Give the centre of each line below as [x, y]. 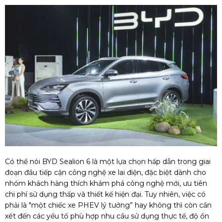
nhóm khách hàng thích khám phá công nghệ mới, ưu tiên [106, 184]
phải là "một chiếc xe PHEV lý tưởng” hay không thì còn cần [108, 205]
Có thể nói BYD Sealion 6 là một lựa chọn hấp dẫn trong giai [108, 162]
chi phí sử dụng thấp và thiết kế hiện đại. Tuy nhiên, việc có [105, 194]
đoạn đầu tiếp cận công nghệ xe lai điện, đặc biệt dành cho [106, 173]
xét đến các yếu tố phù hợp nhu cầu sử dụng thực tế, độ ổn [107, 216]
